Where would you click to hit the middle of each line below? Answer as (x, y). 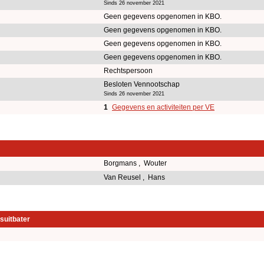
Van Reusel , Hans (135, 177)
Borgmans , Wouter (136, 163)
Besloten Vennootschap (142, 84)
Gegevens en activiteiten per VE (163, 107)
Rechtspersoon (128, 70)
